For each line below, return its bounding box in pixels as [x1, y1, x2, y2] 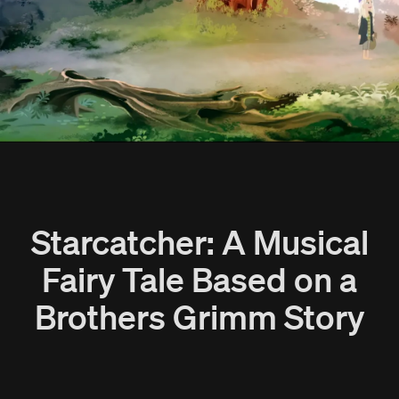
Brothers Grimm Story [35, 294, 364, 336]
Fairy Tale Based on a [42, 256, 357, 298]
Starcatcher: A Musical [30, 219, 369, 261]
